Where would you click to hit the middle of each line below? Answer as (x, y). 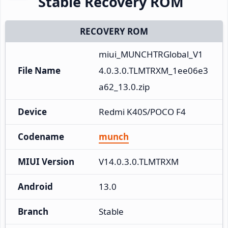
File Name (39, 70)
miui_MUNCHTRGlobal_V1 (151, 54)
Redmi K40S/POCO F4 (142, 111)
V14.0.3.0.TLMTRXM (139, 161)
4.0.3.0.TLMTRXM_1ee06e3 (153, 70)
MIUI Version (46, 161)
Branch (33, 211)
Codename (41, 136)
